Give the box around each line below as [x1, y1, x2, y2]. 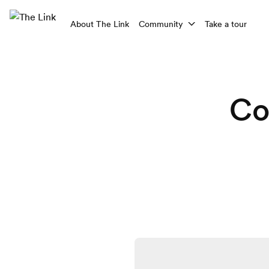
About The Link [70, 19, 129, 29]
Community [139, 19, 183, 29]
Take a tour [205, 19, 247, 29]
